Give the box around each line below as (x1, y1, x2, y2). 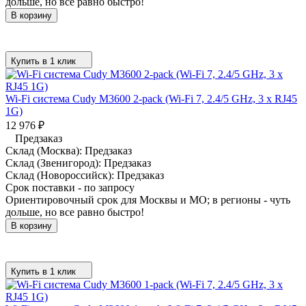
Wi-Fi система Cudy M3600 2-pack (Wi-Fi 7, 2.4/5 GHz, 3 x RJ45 (5, 92, 297, 105)
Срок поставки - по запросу (5, 181, 135, 193)
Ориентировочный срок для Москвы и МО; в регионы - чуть (5, 193, 290, 206)
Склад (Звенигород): (5, 156, 104, 169)
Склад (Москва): (5, 144, 85, 156)
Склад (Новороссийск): (5, 169, 117, 181)
